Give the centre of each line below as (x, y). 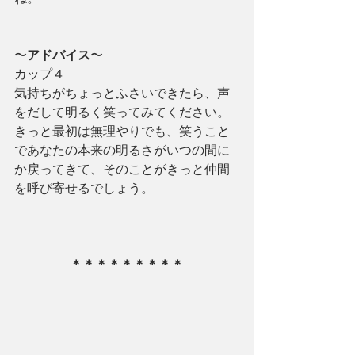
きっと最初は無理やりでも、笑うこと (122, 131)
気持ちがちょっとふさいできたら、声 (122, 93)
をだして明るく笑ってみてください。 (122, 112)
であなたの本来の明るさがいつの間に (122, 150)
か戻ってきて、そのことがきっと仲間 (122, 169)
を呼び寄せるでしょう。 (84, 188)
